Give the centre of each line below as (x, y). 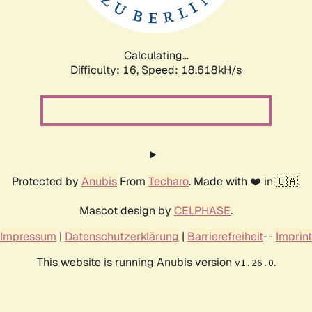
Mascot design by (127, 210)
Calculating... (156, 55)
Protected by (47, 181)
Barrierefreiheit (225, 236)
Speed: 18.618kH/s (192, 70)
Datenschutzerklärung (122, 236)
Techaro (169, 181)
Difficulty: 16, (106, 70)
